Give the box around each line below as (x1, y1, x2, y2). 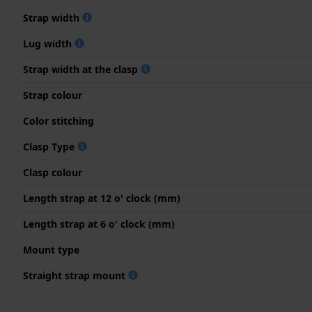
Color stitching (23, 114, 94, 127)
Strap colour (23, 88, 82, 102)
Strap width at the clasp (23, 62, 141, 76)
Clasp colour (23, 165, 82, 179)
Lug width (23, 36, 75, 50)
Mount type (23, 242, 79, 256)
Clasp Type (23, 139, 77, 153)
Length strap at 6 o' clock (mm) (23, 217, 175, 231)
